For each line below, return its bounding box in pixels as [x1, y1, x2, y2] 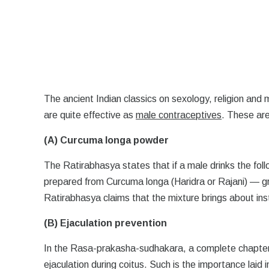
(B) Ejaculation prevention [44, 218, 168, 228]
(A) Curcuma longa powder [44, 135, 169, 145]
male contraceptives [136, 110, 222, 120]
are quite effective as [44, 110, 136, 120]
